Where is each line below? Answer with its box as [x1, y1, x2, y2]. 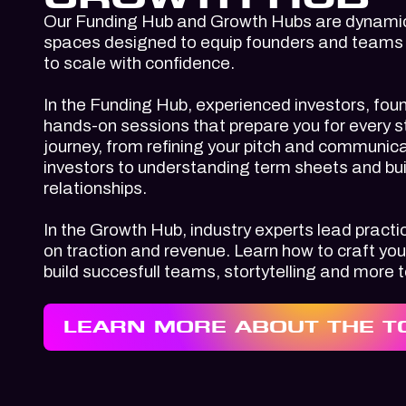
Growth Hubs [210, 12, 312, 31]
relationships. [43, 179, 147, 198]
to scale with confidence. [43, 53, 235, 72]
